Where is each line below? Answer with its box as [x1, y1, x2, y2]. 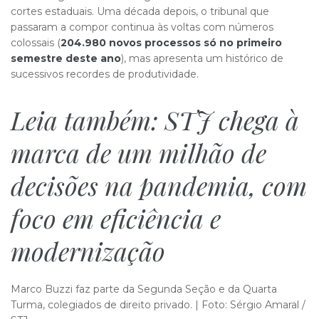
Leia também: [11, 103, 164, 137]
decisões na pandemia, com [11, 168, 307, 202]
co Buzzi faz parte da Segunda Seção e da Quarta [30, 283, 277, 296]
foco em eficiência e [11, 201, 221, 235]
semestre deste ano [11, 52, 121, 65]
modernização [11, 234, 165, 268]
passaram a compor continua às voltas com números [11, 21, 273, 33]
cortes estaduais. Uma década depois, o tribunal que [11, 5, 269, 18]
